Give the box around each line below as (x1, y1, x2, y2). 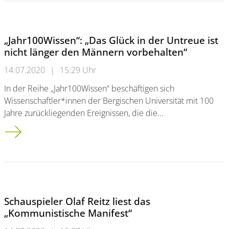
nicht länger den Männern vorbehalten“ (4, 45, 187, 59)
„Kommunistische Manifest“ (4, 206, 132, 220)
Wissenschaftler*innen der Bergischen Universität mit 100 (4, 95, 214, 106)
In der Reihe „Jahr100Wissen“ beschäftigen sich (4, 83, 174, 94)
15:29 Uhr (60, 64, 96, 76)
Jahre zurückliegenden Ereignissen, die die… (4, 107, 163, 119)
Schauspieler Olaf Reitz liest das (4, 194, 150, 208)
